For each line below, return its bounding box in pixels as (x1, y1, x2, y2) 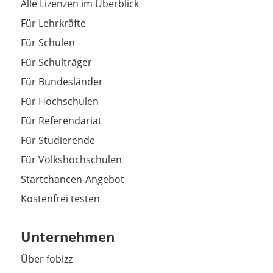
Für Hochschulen (20, 94, 99, 108)
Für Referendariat (20, 114, 102, 128)
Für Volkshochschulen (20, 153, 122, 167)
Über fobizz (20, 252, 73, 266)
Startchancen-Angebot (20, 172, 124, 186)
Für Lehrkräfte (20, 16, 86, 30)
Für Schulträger (20, 55, 92, 69)
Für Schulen (20, 36, 75, 50)
